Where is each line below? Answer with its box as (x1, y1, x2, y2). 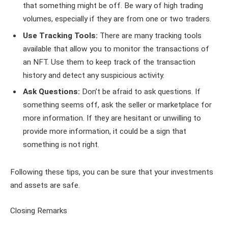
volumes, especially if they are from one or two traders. (23, 14, 211, 23)
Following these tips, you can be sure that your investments (10, 167, 213, 177)
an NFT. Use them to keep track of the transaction (23, 57, 195, 67)
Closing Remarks (10, 206, 67, 215)
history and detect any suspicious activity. (23, 70, 164, 80)
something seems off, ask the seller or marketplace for (23, 100, 212, 110)
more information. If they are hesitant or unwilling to (23, 113, 201, 123)
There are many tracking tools (100, 31, 202, 40)
